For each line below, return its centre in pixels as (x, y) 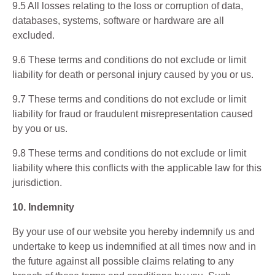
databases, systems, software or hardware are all (118, 21)
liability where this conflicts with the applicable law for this (137, 168)
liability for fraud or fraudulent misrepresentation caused (133, 114)
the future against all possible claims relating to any (123, 261)
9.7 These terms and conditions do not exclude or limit (129, 99)
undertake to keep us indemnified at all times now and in (134, 246)
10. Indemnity (43, 207)
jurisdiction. (37, 183)
